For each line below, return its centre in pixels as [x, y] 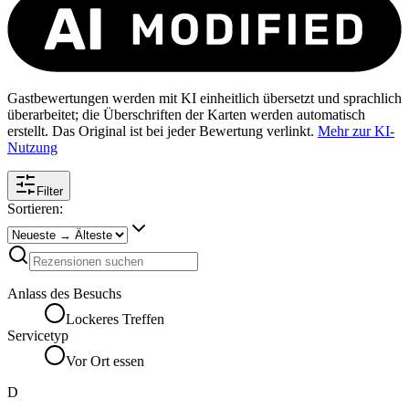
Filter [50, 191]
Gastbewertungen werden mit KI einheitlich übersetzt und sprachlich [204, 98]
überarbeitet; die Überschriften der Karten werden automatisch [186, 114]
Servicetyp [38, 335]
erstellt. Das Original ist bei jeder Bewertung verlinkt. [161, 131]
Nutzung [32, 147]
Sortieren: [35, 208]
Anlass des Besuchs [64, 293]
